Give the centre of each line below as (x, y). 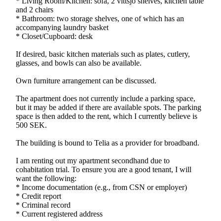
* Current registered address (59, 214)
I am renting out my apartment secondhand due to (93, 160)
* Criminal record (43, 205)
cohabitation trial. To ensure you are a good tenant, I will (104, 169)
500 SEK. (31, 125)
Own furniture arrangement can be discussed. (86, 80)
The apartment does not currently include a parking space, (106, 98)
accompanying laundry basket (62, 27)
